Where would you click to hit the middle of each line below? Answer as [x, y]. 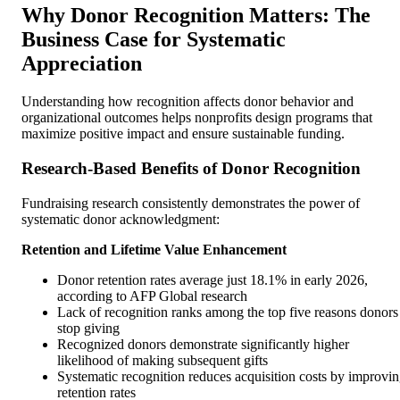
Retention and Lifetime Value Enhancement [154, 249]
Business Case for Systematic [154, 40]
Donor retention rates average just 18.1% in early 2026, [212, 279]
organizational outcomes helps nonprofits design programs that [197, 118]
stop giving [88, 328]
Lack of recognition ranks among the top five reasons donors [228, 312]
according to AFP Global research [152, 296]
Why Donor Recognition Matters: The [196, 16]
